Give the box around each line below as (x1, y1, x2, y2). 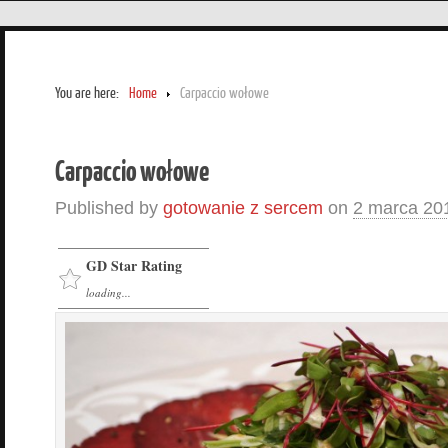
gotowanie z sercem (163, 197, 323, 218)
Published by (55, 197, 163, 218)
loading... (86, 284, 131, 300)
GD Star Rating (86, 254, 182, 276)
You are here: (55, 84, 119, 102)
